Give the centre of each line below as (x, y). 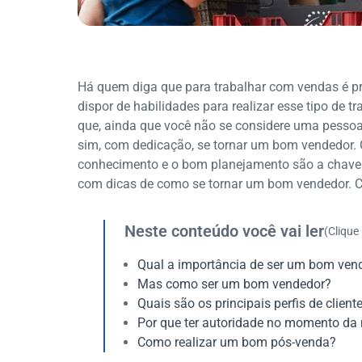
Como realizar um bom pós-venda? (237, 343)
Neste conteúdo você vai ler (224, 232)
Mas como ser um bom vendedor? (234, 284)
